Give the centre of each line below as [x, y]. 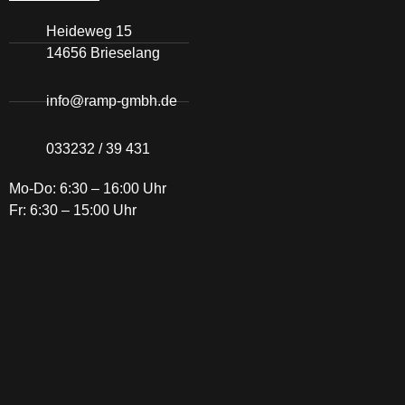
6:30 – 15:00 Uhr [81, 211]
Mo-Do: [33, 189]
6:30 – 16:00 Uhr [111, 189]
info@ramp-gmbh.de [112, 101]
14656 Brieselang [104, 53]
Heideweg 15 [89, 32]
